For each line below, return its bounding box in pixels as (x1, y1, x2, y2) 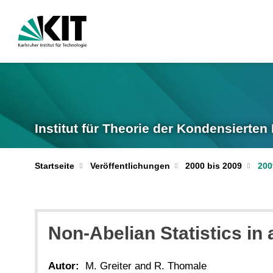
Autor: (48, 260, 79, 272)
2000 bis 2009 (185, 161, 242, 171)
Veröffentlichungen (90, 161, 170, 171)
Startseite (35, 161, 74, 171)
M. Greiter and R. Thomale (85, 260, 207, 272)
